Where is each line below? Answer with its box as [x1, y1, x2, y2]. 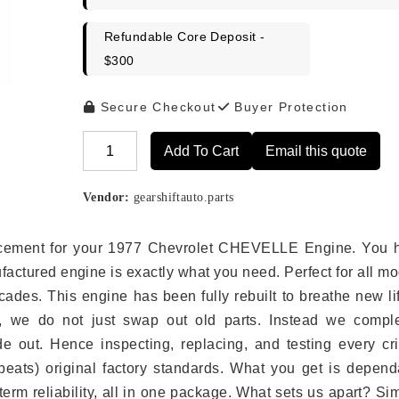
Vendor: [82, 190, 130, 204]
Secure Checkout [95, 99, 216, 114]
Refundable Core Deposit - [103, 28, 265, 44]
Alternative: [82, 154, 159, 170]
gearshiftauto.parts [129, 190, 234, 204]
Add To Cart [163, 142, 239, 159]
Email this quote [265, 142, 367, 159]
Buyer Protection [230, 99, 348, 114]
